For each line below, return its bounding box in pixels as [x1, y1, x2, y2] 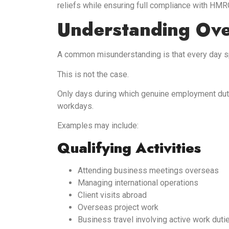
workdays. [57, 101, 94, 111]
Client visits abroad [78, 190, 147, 200]
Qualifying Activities [57, 137, 201, 158]
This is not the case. [57, 69, 129, 79]
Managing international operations [78, 177, 198, 188]
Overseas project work [78, 202, 158, 212]
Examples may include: [57, 121, 139, 131]
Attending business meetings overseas [78, 165, 219, 175]
